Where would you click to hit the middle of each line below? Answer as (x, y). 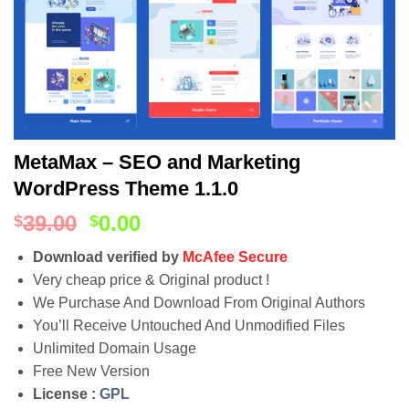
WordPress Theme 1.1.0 (126, 189)
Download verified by (107, 257)
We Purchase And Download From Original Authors (199, 303)
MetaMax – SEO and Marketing (157, 162)
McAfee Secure (235, 257)
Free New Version (91, 371)
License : (66, 394)
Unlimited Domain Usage (114, 348)
